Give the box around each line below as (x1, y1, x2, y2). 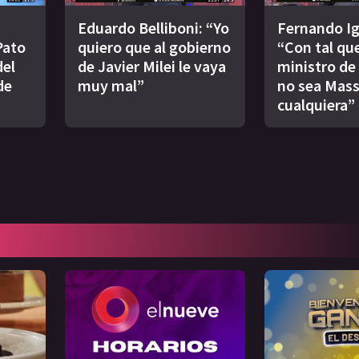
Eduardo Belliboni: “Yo (78, 17, 229, 38)
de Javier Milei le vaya (78, 55, 226, 76)
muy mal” (78, 75, 144, 95)
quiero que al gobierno (78, 36, 231, 57)
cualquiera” (276, 94, 355, 115)
